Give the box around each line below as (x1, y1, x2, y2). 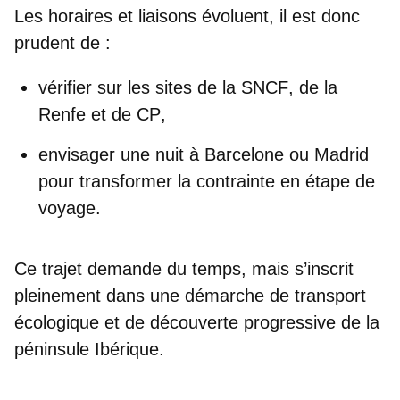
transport (295, 285, 366, 305)
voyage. (38, 197, 101, 218)
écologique (14, 312, 99, 332)
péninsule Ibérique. (14, 338, 164, 359)
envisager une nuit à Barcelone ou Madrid (38, 144, 369, 164)
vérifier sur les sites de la (38, 77, 241, 97)
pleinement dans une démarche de (14, 285, 295, 305)
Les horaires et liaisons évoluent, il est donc (14, 5, 360, 26)
